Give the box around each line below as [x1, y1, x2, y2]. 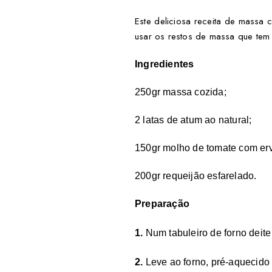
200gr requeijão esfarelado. [135, 171, 257, 182]
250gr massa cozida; [135, 87, 226, 98]
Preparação [135, 199, 189, 209]
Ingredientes [135, 59, 194, 70]
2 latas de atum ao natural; [135, 115, 252, 126]
